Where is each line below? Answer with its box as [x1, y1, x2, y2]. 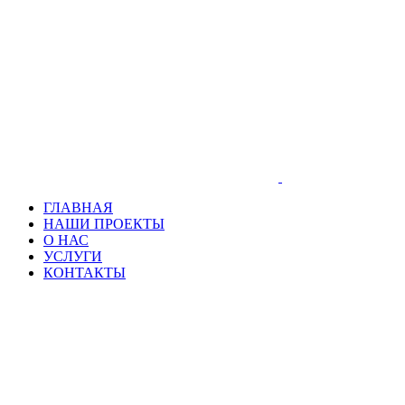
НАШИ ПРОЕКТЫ [43, 216, 165, 232]
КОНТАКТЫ [43, 265, 126, 281]
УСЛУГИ [43, 249, 102, 265]
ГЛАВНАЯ [43, 200, 113, 216]
